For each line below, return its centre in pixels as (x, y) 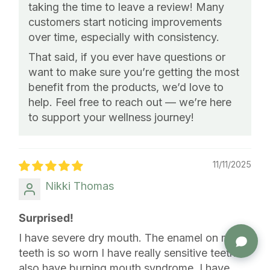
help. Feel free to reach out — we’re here (130, 102)
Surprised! (46, 218)
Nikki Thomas (80, 186)
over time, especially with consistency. (124, 37)
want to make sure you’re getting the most (134, 72)
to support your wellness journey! (111, 117)
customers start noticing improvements (125, 22)
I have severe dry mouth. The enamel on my (127, 237)
